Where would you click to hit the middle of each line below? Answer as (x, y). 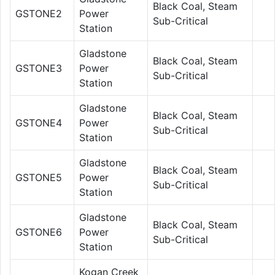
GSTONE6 (39, 232)
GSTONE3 (39, 68)
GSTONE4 (39, 122)
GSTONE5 (39, 177)
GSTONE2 (39, 13)
